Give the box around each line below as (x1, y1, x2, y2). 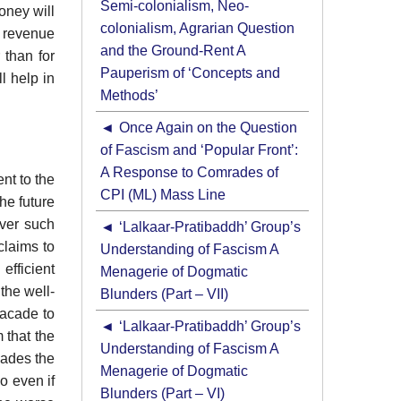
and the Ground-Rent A (100, 43, 246, 59)
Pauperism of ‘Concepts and (100, 65, 280, 81)
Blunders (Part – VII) (100, 286, 228, 303)
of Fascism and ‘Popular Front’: (100, 142, 298, 158)
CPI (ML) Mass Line (100, 187, 226, 203)
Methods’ (100, 88, 158, 104)
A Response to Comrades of (100, 165, 278, 181)
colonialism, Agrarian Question (100, 21, 294, 37)
